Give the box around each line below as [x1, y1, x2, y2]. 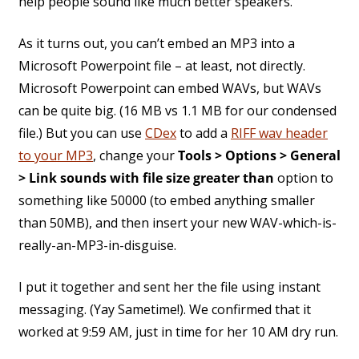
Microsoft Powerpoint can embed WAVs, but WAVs [18, 79, 321, 98]
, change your [93, 147, 178, 165]
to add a [176, 124, 231, 143]
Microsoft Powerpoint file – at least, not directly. [18, 57, 305, 75]
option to [277, 169, 333, 188]
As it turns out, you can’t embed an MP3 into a [18, 34, 295, 53]
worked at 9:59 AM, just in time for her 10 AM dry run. [18, 323, 338, 341]
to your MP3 [18, 147, 93, 165]
